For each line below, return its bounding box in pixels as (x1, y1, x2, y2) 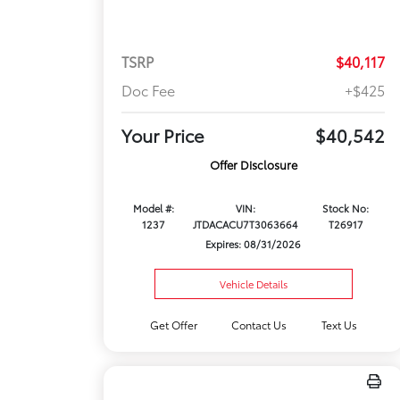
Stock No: (322, 201, 369, 216)
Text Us (321, 317, 357, 332)
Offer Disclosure (209, 156, 297, 173)
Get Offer (150, 317, 198, 332)
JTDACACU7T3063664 (192, 217, 298, 232)
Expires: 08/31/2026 (205, 237, 302, 252)
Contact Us (231, 317, 287, 332)
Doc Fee (121, 79, 176, 101)
